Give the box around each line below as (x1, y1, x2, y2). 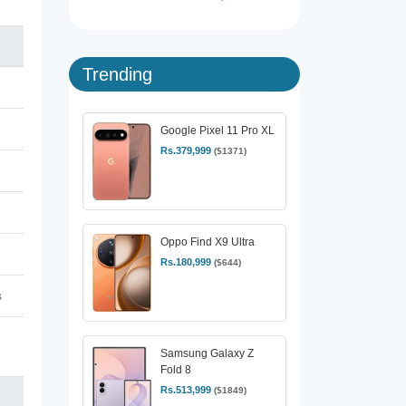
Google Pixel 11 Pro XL (160, 124, 275, 137)
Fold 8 (160, 363, 191, 377)
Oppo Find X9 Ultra (160, 236, 255, 249)
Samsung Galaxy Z (160, 347, 254, 361)
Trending (82, 64, 152, 84)
